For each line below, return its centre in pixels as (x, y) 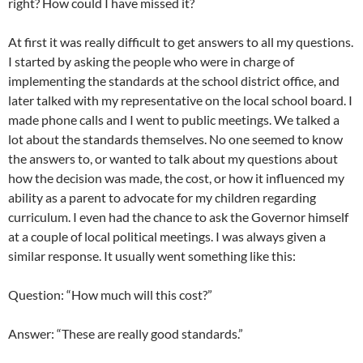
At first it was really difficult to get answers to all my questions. (181, 42)
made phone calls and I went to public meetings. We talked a (174, 120)
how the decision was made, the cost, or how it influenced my (176, 178)
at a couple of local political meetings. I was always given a (167, 237)
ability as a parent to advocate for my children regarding (162, 198)
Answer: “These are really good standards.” (126, 334)
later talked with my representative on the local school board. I (180, 100)
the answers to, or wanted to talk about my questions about (173, 159)
